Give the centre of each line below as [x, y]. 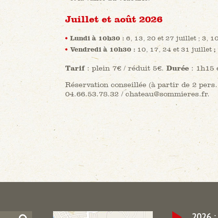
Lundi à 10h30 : [98, 38]
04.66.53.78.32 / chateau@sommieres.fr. [139, 93]
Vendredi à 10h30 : [104, 49]
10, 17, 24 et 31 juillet [174, 49]
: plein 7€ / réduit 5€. [126, 68]
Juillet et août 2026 [114, 19]
